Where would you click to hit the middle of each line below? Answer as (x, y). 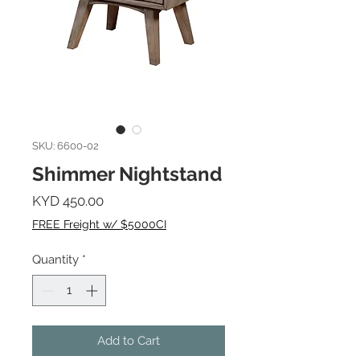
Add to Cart (129, 340)
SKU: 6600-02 (65, 146)
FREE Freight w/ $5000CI (99, 224)
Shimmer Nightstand (127, 174)
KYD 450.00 (68, 201)
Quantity (55, 260)
